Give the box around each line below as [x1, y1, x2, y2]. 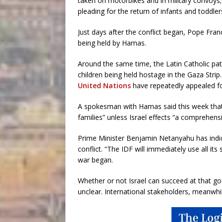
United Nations [78, 81, 131, 90]
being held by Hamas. [78, 38, 146, 48]
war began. [78, 155, 113, 165]
